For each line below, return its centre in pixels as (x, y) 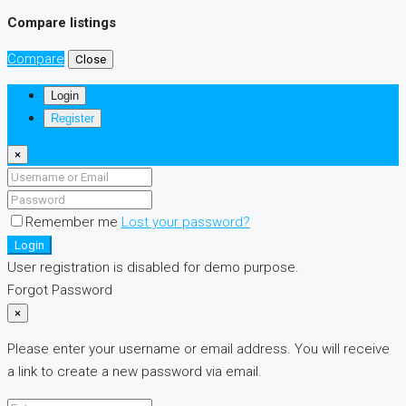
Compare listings (62, 23)
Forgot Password (60, 290)
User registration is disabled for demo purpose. (153, 268)
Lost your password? (186, 222)
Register (72, 119)
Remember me (73, 222)
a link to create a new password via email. (135, 372)
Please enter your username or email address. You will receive (198, 349)
